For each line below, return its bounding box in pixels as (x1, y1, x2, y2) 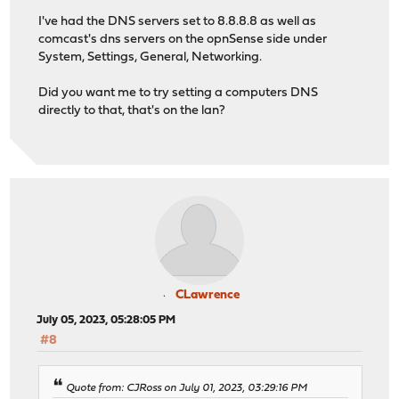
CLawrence (175, 289, 240, 303)
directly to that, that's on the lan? (38, 104, 226, 118)
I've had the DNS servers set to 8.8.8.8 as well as (38, 15, 317, 29)
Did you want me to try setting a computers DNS (38, 86, 319, 101)
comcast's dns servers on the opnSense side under (38, 33, 328, 47)
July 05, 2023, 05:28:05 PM (37, 314, 176, 327)
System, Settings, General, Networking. (38, 51, 263, 65)
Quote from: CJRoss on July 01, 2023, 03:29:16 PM (66, 382, 308, 394)
